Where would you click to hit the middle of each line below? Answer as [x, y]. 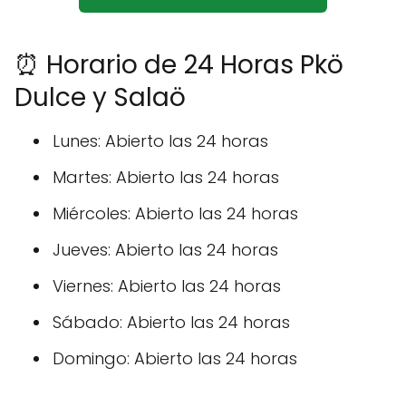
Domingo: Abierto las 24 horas [175, 359]
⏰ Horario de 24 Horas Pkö [179, 65]
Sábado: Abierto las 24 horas [171, 323]
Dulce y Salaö [100, 98]
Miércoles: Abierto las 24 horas [175, 214]
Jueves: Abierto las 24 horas [165, 250]
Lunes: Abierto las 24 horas [160, 141]
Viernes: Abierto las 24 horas [167, 286]
